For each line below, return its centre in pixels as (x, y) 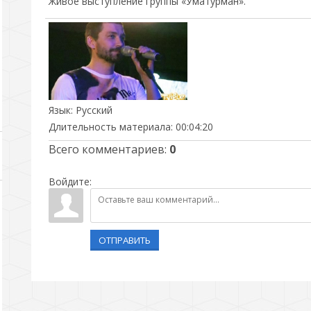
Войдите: (70, 182)
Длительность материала (109, 127)
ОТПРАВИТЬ (124, 240)
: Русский (91, 110)
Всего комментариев (106, 149)
